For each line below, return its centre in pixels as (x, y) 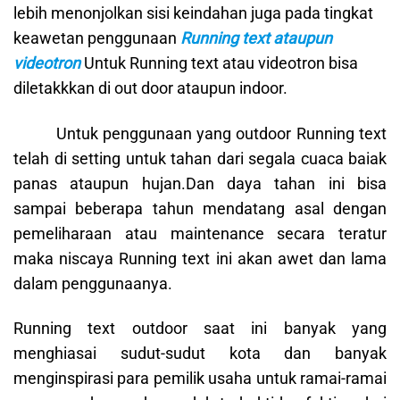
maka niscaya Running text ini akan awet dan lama (200, 258)
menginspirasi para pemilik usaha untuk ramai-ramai (200, 379)
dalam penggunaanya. (93, 283)
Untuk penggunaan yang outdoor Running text (200, 133)
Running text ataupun (254, 38)
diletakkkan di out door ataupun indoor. (150, 88)
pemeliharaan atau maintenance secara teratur (200, 233)
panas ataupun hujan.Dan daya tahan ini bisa (200, 183)
